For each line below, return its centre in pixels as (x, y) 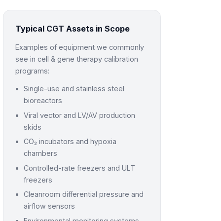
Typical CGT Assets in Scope (72, 29)
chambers (41, 153)
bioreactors (43, 100)
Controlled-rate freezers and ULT (80, 168)
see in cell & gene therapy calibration (76, 59)
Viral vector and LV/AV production (80, 115)
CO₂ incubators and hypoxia (70, 142)
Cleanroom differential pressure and (84, 194)
